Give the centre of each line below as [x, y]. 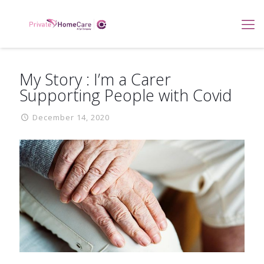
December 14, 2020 [71, 117]
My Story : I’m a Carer [95, 79]
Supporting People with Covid [126, 95]
